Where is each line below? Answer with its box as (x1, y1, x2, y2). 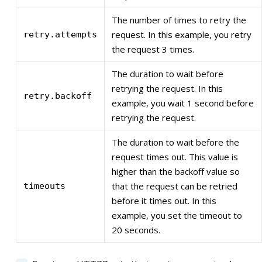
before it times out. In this (112, 195, 216, 207)
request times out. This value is (112, 151, 238, 163)
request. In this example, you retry (112, 29, 251, 41)
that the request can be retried (112, 180, 237, 192)
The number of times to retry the (112, 14, 246, 26)
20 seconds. (112, 224, 160, 236)
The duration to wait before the (112, 136, 239, 149)
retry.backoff (23, 91, 92, 102)
